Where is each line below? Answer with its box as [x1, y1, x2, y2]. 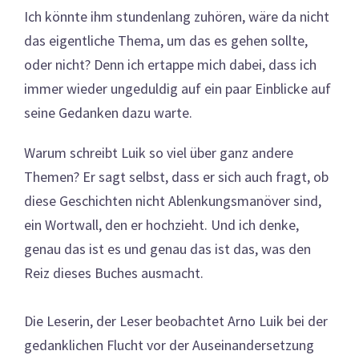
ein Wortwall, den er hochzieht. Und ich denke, [24, 215, 299, 234]
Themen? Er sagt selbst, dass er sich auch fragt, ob [24, 167, 329, 186]
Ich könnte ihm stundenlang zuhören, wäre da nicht [24, 6, 329, 26]
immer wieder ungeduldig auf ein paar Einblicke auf [24, 79, 331, 98]
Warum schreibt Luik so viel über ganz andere [24, 143, 293, 162]
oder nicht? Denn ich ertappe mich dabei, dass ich [24, 54, 317, 74]
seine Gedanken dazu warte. [24, 103, 192, 122]
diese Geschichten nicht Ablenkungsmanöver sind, [24, 191, 321, 210]
